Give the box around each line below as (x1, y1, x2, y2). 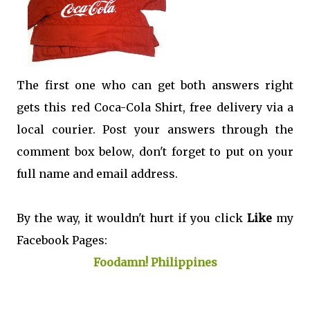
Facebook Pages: (17, 233, 107, 248)
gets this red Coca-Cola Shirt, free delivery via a (17, 100, 293, 115)
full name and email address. (17, 167, 178, 181)
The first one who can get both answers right (17, 78, 293, 93)
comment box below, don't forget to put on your (17, 145, 293, 159)
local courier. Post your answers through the (17, 122, 293, 137)
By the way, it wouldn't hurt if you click (17, 211, 247, 226)
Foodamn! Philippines (93, 255, 217, 270)
